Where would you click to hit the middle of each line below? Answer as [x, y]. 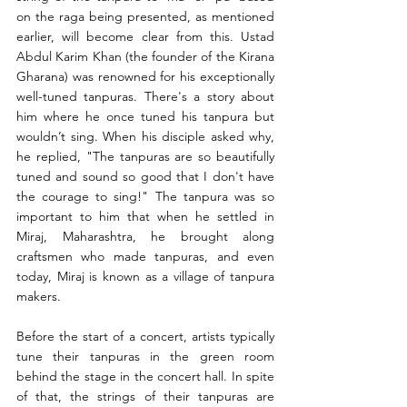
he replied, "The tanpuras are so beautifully [145, 157]
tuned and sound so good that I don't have [145, 177]
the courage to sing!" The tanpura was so [145, 197]
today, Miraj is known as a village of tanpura [145, 277]
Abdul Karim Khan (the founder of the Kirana [145, 57]
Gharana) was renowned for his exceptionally [145, 77]
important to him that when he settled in [145, 217]
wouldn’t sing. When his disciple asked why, [145, 137]
